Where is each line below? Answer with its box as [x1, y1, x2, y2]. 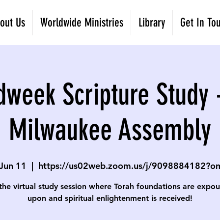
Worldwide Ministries [40, 16, 123, 29]
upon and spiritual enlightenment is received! [27, 193, 192, 203]
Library [138, 16, 165, 29]
